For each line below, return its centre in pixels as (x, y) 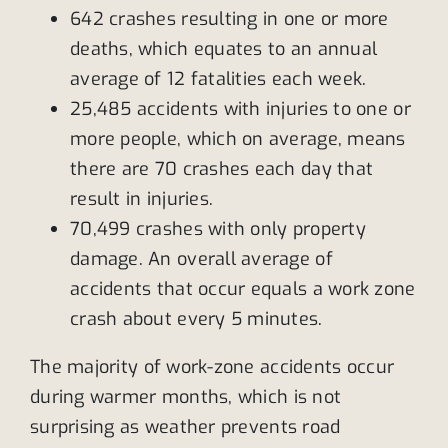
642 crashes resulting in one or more (229, 18)
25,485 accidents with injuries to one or (240, 108)
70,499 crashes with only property (218, 228)
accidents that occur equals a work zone (243, 288)
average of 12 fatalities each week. (218, 78)
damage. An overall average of (201, 258)
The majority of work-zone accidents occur (212, 366)
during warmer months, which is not (186, 396)
